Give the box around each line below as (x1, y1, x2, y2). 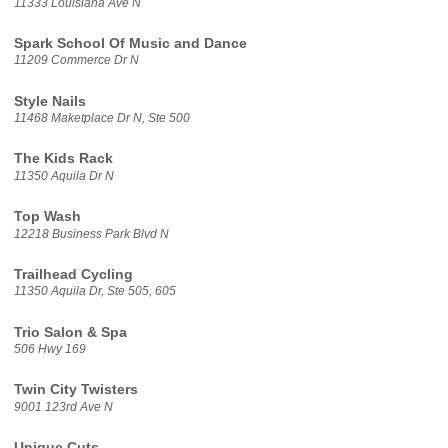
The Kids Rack (13, 151, 113, 167)
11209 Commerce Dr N (13, 54, 139, 67)
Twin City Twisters (13, 382, 138, 398)
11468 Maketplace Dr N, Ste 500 (13, 112, 190, 125)
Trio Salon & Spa (13, 324, 127, 340)
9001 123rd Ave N (13, 400, 113, 413)
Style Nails (13, 93, 86, 109)
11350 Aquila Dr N (13, 169, 114, 182)
